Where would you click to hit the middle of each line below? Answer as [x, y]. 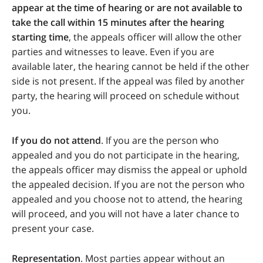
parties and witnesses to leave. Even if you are [113, 52]
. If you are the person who [160, 141]
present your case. [53, 229]
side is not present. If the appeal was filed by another [128, 81]
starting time [40, 37]
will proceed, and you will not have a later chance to [126, 214]
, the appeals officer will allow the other [155, 37]
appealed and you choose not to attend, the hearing [127, 199]
